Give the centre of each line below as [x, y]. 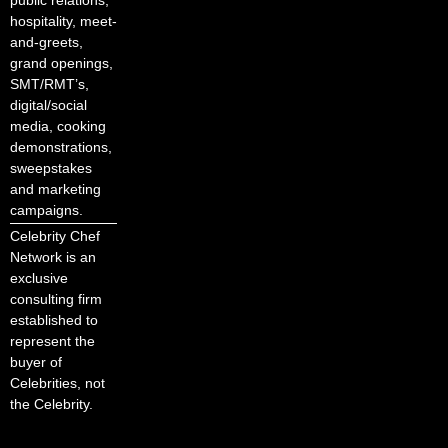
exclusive [39, 277]
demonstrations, [61, 146]
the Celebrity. [51, 403]
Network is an [53, 256]
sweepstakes [51, 167]
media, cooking [58, 125]
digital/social [48, 104]
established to [54, 319]
